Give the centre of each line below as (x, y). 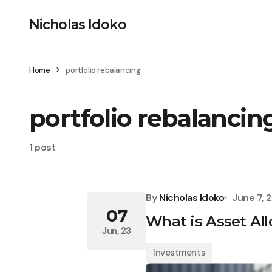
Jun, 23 (117, 230)
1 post (42, 147)
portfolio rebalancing (103, 70)
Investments (179, 253)
